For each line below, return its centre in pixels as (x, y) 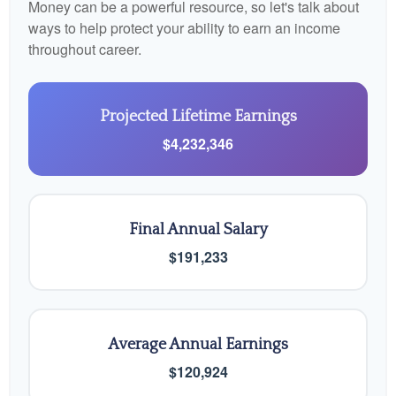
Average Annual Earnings (198, 345)
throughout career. (85, 49)
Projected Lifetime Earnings (198, 117)
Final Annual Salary (198, 230)
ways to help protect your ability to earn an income (184, 28)
